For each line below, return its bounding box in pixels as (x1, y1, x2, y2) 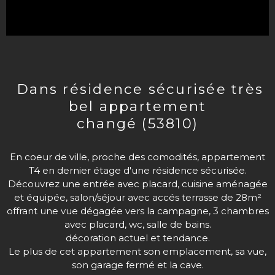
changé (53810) (76, 115, 199, 133)
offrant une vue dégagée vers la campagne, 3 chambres (6, 205, 269, 217)
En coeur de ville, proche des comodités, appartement (10, 151, 265, 163)
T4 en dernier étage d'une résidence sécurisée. (28, 165, 247, 177)
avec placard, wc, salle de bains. (64, 219, 211, 231)
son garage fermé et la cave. (71, 259, 204, 271)
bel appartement (68, 98, 207, 115)
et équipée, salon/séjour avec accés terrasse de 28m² (14, 192, 261, 204)
